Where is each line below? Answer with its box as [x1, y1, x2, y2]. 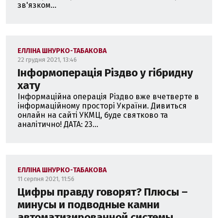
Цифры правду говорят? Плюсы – [18, 185, 188, 199]
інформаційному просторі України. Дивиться [18, 101, 187, 110]
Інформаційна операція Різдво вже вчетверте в [18, 92, 199, 101]
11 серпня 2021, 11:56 [18, 175, 74, 182]
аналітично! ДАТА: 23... [18, 120, 98, 129]
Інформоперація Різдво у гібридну [18, 66, 193, 79]
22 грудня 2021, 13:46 [18, 56, 77, 63]
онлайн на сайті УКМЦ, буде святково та [18, 110, 168, 120]
